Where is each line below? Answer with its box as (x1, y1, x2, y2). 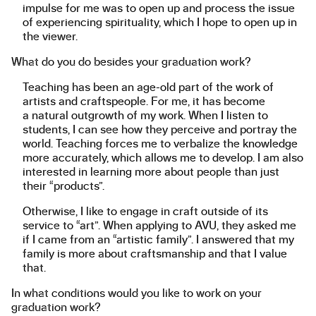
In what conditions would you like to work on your (11, 287, 262, 299)
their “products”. (23, 180, 104, 192)
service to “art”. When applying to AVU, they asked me (23, 219, 296, 231)
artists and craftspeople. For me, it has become (23, 95, 265, 107)
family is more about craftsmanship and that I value (23, 248, 287, 260)
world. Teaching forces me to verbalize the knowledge (23, 138, 298, 150)
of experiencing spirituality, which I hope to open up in (23, 16, 297, 28)
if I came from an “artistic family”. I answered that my (23, 233, 294, 245)
